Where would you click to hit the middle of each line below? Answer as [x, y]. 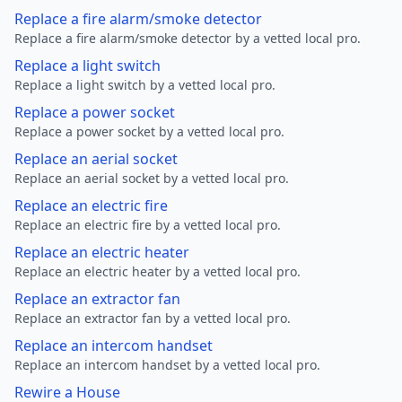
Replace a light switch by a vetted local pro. [145, 85]
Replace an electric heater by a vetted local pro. [157, 271]
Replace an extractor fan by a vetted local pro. [153, 318]
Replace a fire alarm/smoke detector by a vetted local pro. [188, 38]
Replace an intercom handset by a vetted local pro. [167, 365]
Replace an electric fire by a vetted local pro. [148, 225]
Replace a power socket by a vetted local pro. [149, 131]
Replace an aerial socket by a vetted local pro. [152, 178]
